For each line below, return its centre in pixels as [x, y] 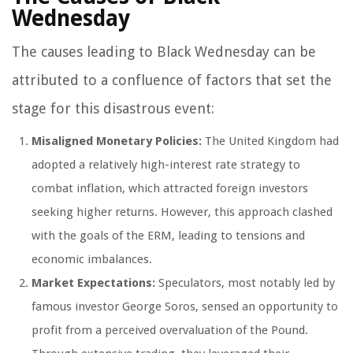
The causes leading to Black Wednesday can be [164, 52]
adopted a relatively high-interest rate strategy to [166, 165]
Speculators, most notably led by [245, 283]
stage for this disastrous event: [113, 109]
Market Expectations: [93, 283]
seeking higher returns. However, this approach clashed [182, 212]
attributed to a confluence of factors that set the [172, 80]
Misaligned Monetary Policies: [117, 141]
